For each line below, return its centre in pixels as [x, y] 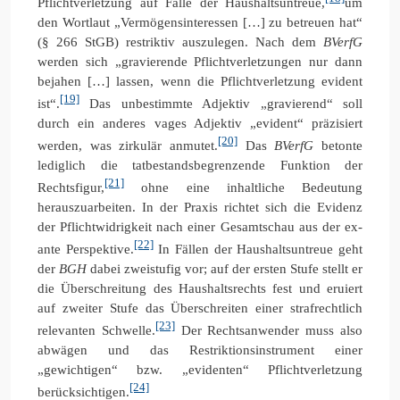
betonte [338, 145]
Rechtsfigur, [71, 187]
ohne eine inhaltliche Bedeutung [243, 187]
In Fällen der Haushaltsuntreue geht [258, 249]
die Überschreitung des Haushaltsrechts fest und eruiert [200, 288]
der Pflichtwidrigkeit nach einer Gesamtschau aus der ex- [200, 226]
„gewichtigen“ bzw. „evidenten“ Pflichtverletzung [200, 369]
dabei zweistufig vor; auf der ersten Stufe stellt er [225, 268]
